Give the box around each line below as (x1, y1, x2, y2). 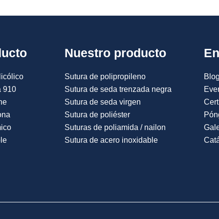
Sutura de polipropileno (65, 72, 146, 81)
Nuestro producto (65, 45, 166, 60)
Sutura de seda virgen (65, 97, 141, 106)
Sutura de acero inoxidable (65, 135, 158, 144)
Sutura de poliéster (65, 110, 130, 119)
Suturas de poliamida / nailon (65, 123, 166, 131)
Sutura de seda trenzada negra (65, 85, 172, 93)
